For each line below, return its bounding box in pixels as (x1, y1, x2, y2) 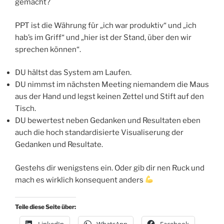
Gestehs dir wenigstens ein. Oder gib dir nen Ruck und (15, 163, 204, 172)
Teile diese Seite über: (15, 203, 76, 211)
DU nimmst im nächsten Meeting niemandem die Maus (15, 80, 209, 89)
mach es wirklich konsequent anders (15, 175, 145, 184)
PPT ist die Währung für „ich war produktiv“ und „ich (15, 20, 196, 30)
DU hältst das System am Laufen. (15, 68, 131, 77)
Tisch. (15, 104, 36, 113)
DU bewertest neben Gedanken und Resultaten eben (15, 116, 200, 125)
